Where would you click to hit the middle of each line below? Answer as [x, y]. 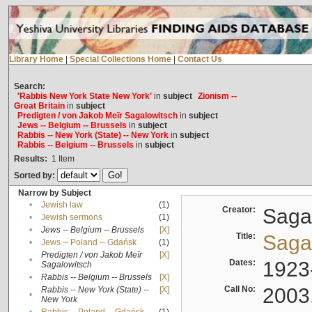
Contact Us [200, 60]
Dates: [244, 263]
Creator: [241, 210]
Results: [30, 159]
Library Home [36, 60]
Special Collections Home [120, 60]
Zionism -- [217, 96]
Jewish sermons [71, 218]
